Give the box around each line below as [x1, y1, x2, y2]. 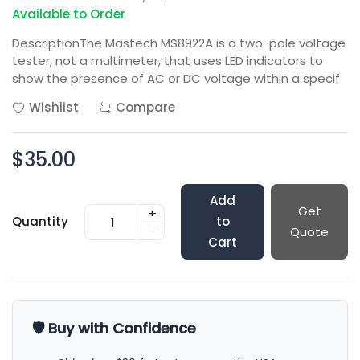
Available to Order [12, 6, 125, 22]
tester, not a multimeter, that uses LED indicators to [12, 52, 323, 69]
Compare [116, 99, 175, 116]
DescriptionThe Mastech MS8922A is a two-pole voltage [12, 35, 346, 51]
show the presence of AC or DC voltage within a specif [12, 70, 340, 87]
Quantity [12, 213, 68, 230]
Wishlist [29, 99, 79, 116]
